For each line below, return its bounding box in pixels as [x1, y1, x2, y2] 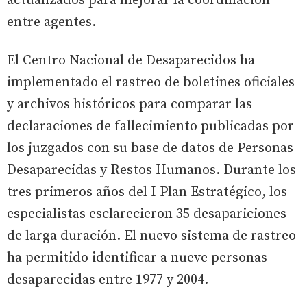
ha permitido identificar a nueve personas [7, 249, 267, 267]
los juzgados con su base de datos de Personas [7, 139, 293, 157]
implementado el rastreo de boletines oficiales [7, 73, 295, 91]
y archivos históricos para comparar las [7, 95, 252, 113]
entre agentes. [7, 13, 96, 31]
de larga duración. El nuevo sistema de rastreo [7, 227, 296, 245]
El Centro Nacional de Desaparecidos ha [7, 51, 255, 69]
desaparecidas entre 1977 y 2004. [7, 271, 208, 288]
